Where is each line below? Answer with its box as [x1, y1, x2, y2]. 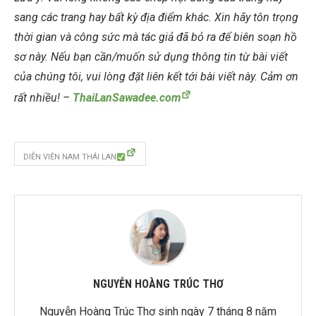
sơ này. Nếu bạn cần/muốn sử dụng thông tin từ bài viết [14, 50, 288, 64]
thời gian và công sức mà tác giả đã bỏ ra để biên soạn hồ [14, 30, 297, 44]
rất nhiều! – [14, 91, 73, 105]
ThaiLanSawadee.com [73, 91, 181, 105]
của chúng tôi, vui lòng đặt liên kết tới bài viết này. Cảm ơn [14, 70, 298, 84]
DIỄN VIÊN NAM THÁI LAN [23, 152, 116, 162]
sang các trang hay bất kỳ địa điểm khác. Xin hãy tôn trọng [14, 11, 298, 25]
